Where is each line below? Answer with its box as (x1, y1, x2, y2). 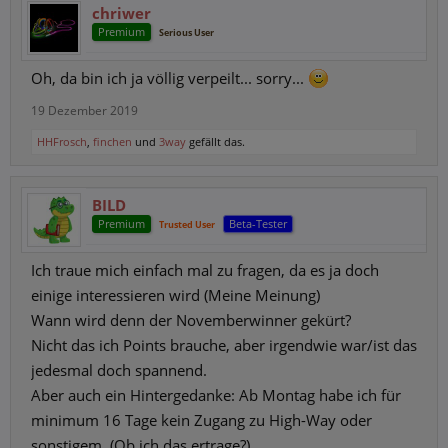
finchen (93, 134, 132, 149)
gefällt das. (186, 134, 245, 149)
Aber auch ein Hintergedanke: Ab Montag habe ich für (31, 385, 401, 405)
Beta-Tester (229, 216, 287, 231)
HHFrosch (37, 134, 87, 149)
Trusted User (159, 218, 215, 231)
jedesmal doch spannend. (31, 360, 207, 380)
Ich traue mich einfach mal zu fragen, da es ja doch (31, 260, 379, 280)
